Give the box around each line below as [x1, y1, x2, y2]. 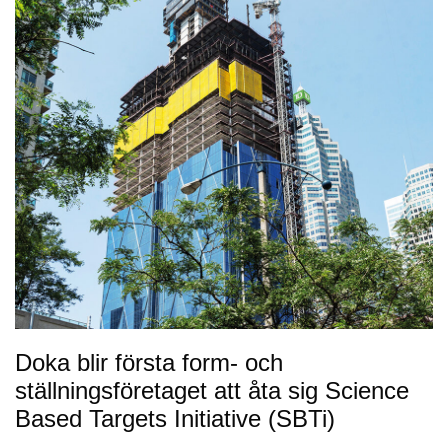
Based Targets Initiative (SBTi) [15, 405, 335, 433]
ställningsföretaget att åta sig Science [15, 377, 409, 405]
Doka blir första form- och [15, 349, 283, 377]
